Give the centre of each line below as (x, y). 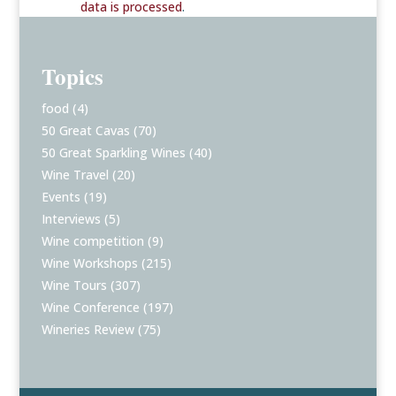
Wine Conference (91, 308)
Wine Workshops (90, 263)
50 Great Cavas (86, 131)
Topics (73, 77)
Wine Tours (75, 286)
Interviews (72, 219)
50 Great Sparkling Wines (114, 153)
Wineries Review (88, 330)
